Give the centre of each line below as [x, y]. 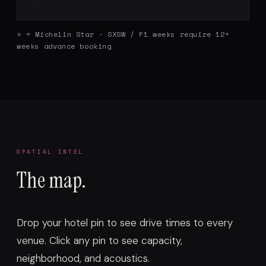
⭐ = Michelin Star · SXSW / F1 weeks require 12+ [123, 34]
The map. [51, 180]
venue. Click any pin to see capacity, [99, 241]
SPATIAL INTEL [50, 152]
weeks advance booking [64, 46]
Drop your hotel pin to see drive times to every [125, 223]
